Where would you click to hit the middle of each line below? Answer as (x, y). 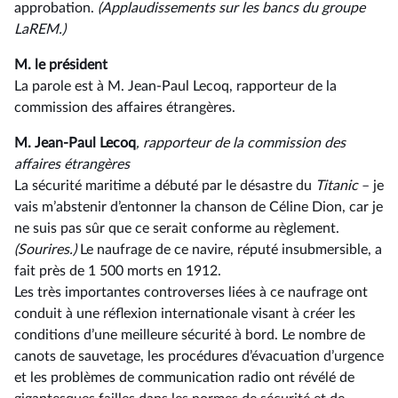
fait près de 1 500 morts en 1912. (118, 271)
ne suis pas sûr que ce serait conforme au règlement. (177, 228)
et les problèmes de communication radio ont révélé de (184, 378)
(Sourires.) (47, 250)
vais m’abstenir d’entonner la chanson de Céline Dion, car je (199, 207)
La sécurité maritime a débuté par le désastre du (165, 186)
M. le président (61, 65)
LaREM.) (40, 29)
